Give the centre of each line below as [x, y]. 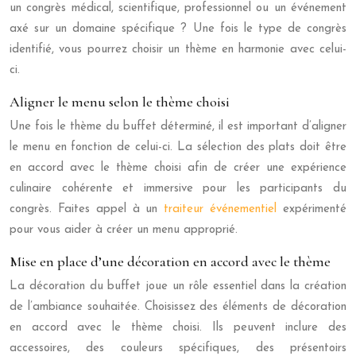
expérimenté [315, 209]
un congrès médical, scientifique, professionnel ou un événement [178, 8]
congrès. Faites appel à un [87, 209]
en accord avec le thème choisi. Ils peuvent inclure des [178, 327]
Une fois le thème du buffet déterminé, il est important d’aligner [178, 126]
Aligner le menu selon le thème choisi [120, 101]
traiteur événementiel [224, 209]
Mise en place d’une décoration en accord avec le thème [170, 261]
